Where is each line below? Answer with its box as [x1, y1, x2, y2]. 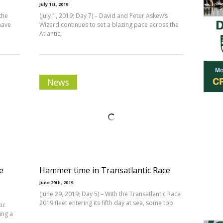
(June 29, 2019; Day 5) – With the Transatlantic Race [39, 190, 181, 198]
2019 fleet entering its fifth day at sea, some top [39, 199, 173, 207]
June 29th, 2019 [39, 179, 73, 186]
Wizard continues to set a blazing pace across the [39, 20, 179, 29]
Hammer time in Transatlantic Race [39, 165, 170, 176]
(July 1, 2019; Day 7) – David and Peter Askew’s [39, 11, 168, 20]
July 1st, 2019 [39, 1, 68, 7]
